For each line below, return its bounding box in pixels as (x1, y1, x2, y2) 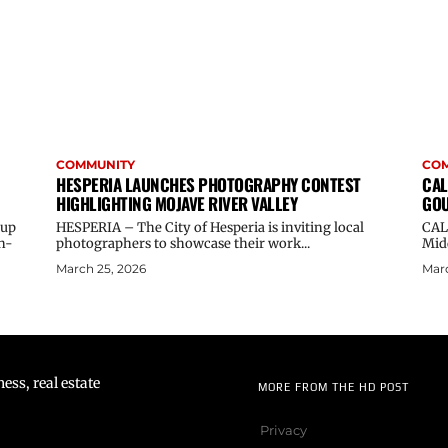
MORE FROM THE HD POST (258, 380, 409, 393)
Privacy (260, 421, 307, 438)
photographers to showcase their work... (56, 234, 310, 252)
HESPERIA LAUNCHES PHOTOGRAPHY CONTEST (56, 171, 361, 197)
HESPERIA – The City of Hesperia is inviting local (56, 218, 364, 236)
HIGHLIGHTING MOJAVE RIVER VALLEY (56, 190, 297, 216)
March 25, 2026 (56, 260, 146, 276)
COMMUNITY (56, 156, 135, 172)
